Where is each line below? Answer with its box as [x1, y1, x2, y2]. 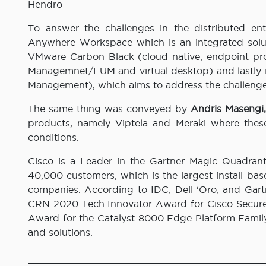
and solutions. [28, 227, 93, 238]
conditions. [28, 132, 79, 143]
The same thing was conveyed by [28, 103, 191, 115]
